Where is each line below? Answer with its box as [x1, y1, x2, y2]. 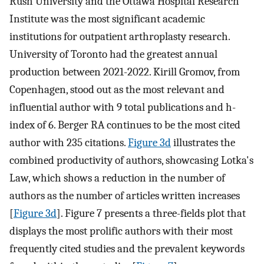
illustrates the [171, 136, 235, 150]
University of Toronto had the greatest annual [9, 48, 217, 61]
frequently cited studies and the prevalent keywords [9, 242, 245, 256]
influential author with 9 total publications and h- [9, 101, 236, 114]
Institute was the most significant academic [9, 12, 205, 26]
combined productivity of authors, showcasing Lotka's [9, 154, 253, 167]
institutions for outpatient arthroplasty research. [9, 30, 230, 44]
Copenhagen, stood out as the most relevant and [9, 83, 225, 97]
